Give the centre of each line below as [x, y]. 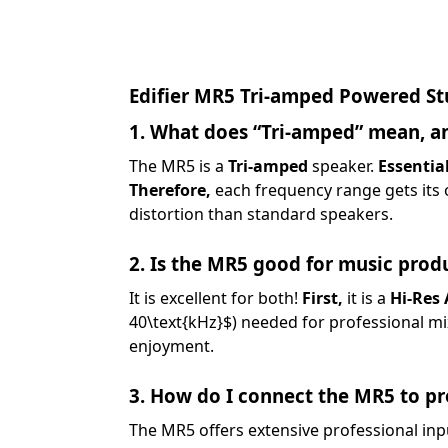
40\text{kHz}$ [180, 321]
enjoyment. [171, 345]
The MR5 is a [178, 165]
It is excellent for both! [215, 297]
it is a [366, 297]
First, [322, 297]
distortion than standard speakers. [260, 213]
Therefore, [169, 189]
